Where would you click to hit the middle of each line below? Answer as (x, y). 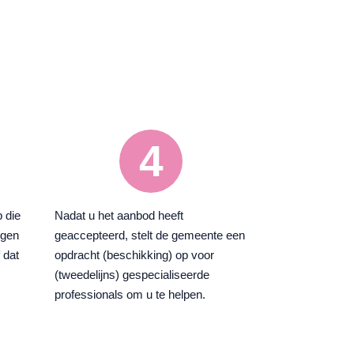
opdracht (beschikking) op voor (134, 255)
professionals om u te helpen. (130, 295)
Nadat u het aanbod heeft (119, 216)
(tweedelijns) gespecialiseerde (132, 275)
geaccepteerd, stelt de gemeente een (149, 235)
